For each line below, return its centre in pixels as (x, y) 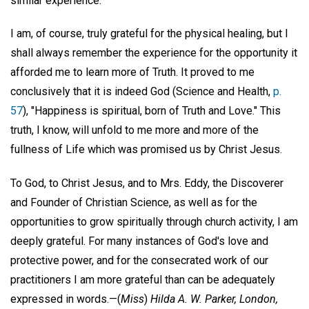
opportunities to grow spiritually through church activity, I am (154, 222)
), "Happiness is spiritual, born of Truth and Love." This (152, 111)
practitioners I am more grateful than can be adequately (143, 280)
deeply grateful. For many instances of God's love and (139, 241)
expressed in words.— (64, 299)
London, (259, 299)
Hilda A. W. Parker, (193, 299)
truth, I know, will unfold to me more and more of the (134, 130)
